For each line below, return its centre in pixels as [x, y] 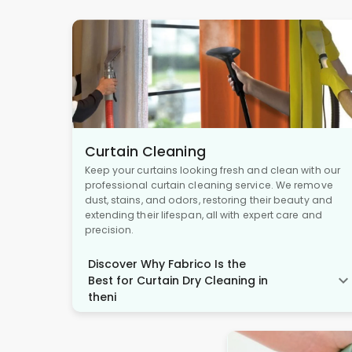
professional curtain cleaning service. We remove [209, 185]
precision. [109, 229]
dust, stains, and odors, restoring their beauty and [208, 200]
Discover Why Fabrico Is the [167, 264]
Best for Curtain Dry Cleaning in [178, 280]
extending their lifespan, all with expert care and [203, 214]
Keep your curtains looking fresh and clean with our [212, 170]
